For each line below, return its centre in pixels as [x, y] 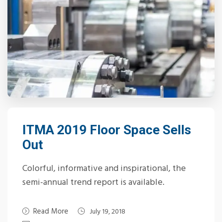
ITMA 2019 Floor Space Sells [107, 130]
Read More [51, 212]
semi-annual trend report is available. [93, 183]
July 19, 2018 [108, 212]
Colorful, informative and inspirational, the [104, 169]
